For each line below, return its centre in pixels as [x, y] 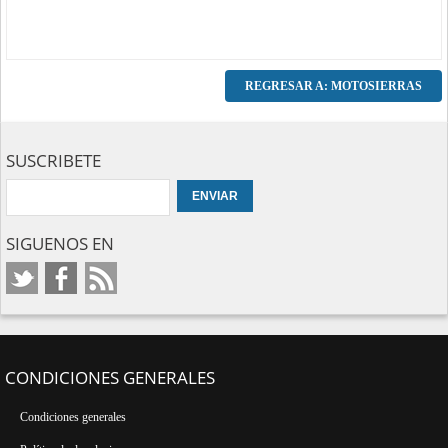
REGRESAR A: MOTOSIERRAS [333, 85]
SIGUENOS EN [60, 243]
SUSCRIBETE [53, 160]
